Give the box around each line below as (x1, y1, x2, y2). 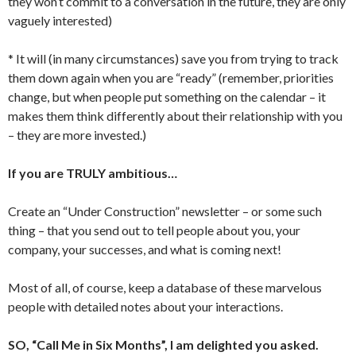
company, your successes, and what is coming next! (8, 242, 281, 257)
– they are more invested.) (8, 127, 146, 142)
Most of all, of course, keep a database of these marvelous (8, 280, 322, 295)
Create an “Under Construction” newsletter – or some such (8, 203, 322, 219)
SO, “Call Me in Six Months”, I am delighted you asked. (8, 337, 319, 352)
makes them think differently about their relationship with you (8, 108, 342, 123)
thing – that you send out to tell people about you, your (8, 222, 300, 238)
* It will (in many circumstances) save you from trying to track (8, 51, 339, 66)
